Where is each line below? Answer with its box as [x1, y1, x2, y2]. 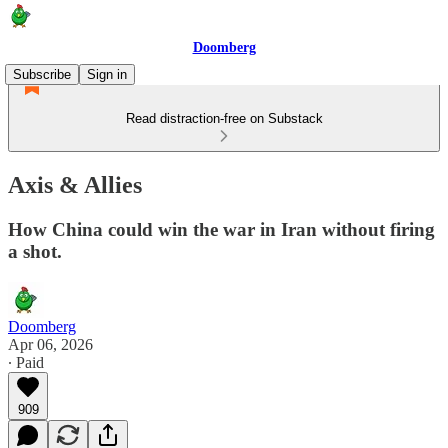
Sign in [87, 67, 127, 82]
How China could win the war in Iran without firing [8, 218, 435, 240]
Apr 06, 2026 [8, 335, 93, 353]
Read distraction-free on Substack [125, 111, 323, 126]
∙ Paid [8, 353, 44, 371]
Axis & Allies [8, 171, 142, 198]
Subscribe [13, 67, 71, 82]
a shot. [8, 240, 62, 262]
